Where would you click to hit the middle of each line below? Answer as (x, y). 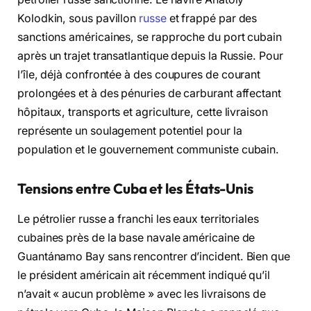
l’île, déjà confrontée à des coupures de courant (139, 74)
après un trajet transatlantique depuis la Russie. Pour (150, 56)
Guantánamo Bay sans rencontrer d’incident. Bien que (154, 256)
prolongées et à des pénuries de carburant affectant (149, 93)
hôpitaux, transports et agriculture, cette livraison (143, 112)
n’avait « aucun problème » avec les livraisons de (142, 294)
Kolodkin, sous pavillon (78, 18)
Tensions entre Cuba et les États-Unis (136, 188)
